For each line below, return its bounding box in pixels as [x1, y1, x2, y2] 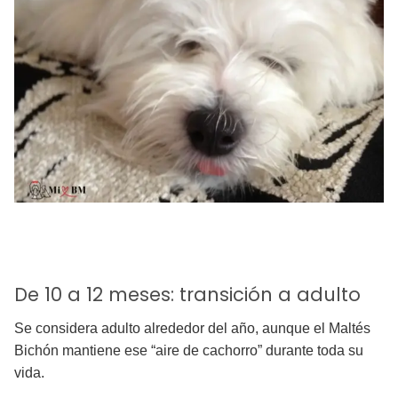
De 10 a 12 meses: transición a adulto [14, 281, 361, 307]
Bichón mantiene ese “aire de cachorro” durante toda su [14, 342, 363, 358]
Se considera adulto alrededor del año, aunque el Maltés [14, 320, 370, 336]
